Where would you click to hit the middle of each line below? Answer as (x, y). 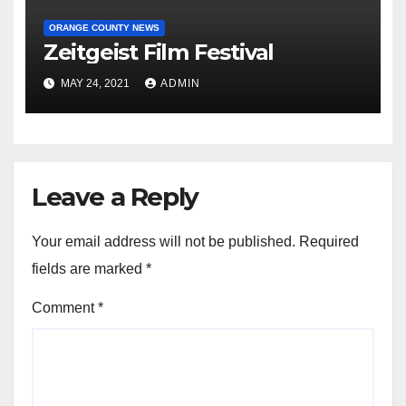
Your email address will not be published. (164, 242)
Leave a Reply (115, 196)
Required (329, 242)
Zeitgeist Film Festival (159, 52)
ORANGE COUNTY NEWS (104, 27)
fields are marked (89, 269)
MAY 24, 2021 (95, 84)
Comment (65, 308)
